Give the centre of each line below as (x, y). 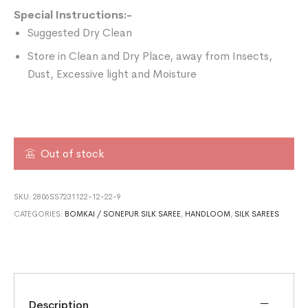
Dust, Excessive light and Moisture (112, 74)
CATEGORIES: (40, 213)
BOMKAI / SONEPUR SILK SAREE (123, 213)
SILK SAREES (257, 213)
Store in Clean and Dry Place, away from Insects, (150, 56)
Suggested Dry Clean (80, 32)
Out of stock (73, 153)
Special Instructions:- (73, 14)
